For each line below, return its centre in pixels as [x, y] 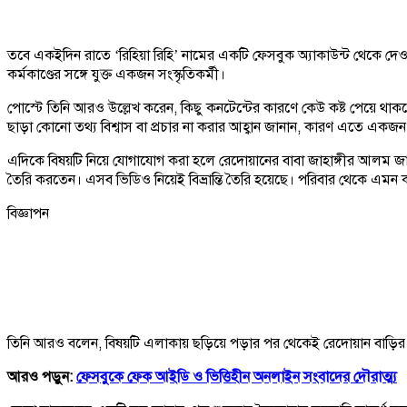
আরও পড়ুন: [42, 377]
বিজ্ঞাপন [28, 213]
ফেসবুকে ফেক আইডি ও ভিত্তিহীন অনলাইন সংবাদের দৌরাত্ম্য [237, 377]
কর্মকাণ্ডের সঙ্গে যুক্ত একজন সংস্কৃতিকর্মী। [116, 74]
